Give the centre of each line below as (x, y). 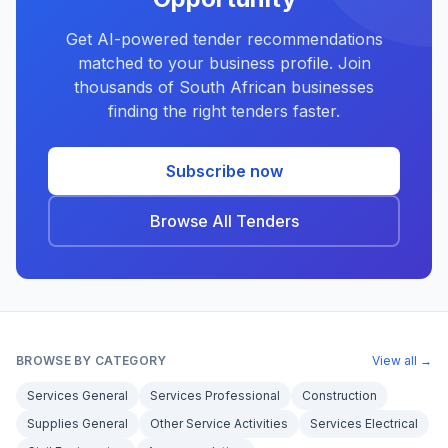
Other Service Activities (219, 423)
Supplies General (77, 423)
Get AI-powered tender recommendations (224, 39)
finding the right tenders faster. (224, 111)
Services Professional (215, 395)
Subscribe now (224, 171)
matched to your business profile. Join (224, 63)
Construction (339, 395)
